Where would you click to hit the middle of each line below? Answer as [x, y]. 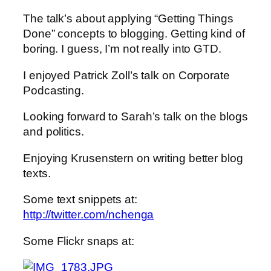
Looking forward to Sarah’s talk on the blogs [135, 117]
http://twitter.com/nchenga [89, 215]
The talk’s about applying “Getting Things [128, 19]
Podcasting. [54, 90]
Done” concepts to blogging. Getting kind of [134, 34]
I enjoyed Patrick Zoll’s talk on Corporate [126, 75]
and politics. [54, 132]
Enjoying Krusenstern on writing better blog [133, 158]
